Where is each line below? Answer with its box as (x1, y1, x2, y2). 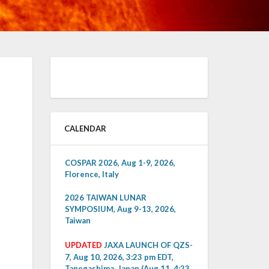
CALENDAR (64, 124, 106, 133)
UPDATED (64, 240, 102, 250)
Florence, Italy (64, 169, 119, 179)
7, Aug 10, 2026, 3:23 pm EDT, (64, 252, 174, 262)
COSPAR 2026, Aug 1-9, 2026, (64, 158, 175, 168)
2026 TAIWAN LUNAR (64, 193, 147, 202)
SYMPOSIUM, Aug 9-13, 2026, (64, 204, 176, 214)
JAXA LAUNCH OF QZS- (103, 240, 193, 250)
